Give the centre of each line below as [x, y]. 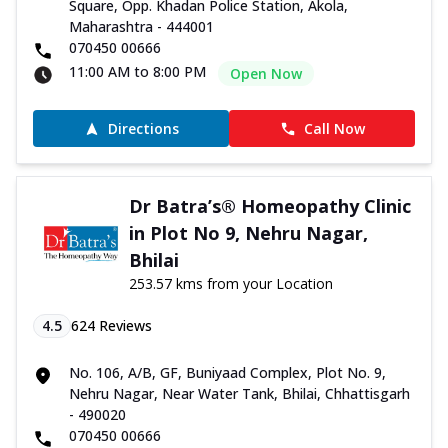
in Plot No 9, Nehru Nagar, [248, 233]
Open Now [266, 74]
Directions [143, 129]
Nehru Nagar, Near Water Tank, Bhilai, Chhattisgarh [239, 394]
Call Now [334, 129]
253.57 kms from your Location [230, 284]
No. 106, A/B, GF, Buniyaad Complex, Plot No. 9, [227, 373]
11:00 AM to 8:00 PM [137, 72]
